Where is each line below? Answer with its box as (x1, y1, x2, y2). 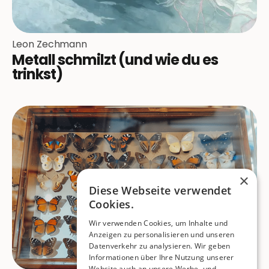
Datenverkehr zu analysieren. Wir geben (89, 241, 231, 251)
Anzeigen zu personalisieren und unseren (89, 229, 235, 240)
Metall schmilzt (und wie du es (12, 50, 218, 70)
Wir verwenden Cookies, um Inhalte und (89, 218, 228, 228)
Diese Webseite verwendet (89, 183, 232, 198)
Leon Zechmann (12, 37, 88, 52)
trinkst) (12, 64, 62, 85)
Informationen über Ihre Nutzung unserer (89, 252, 234, 262)
